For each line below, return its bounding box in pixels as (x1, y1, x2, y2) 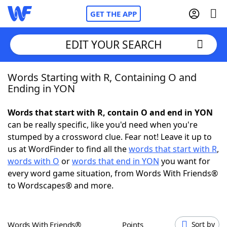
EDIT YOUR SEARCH (65, 37, 162, 52)
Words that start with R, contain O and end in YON (8, 107, 213, 118)
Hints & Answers (105, 182, 169, 193)
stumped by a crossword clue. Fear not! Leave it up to (8, 131, 212, 142)
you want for (159, 156, 210, 167)
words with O (8, 156, 59, 167)
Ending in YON (8, 82, 75, 95)
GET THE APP (90, 9, 137, 19)
